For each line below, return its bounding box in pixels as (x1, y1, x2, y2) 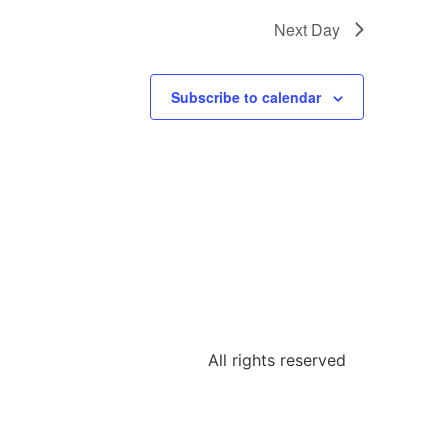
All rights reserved (208, 350, 346, 370)
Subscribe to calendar (171, 87, 321, 108)
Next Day (274, 18, 340, 42)
